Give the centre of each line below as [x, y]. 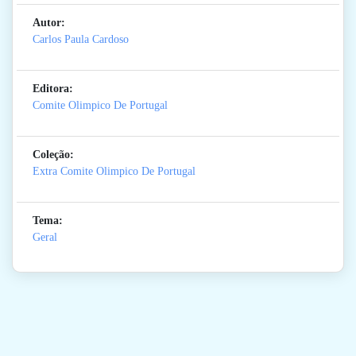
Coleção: [53, 155]
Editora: [53, 89]
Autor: [49, 23]
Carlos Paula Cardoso [81, 40]
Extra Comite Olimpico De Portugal [114, 172]
